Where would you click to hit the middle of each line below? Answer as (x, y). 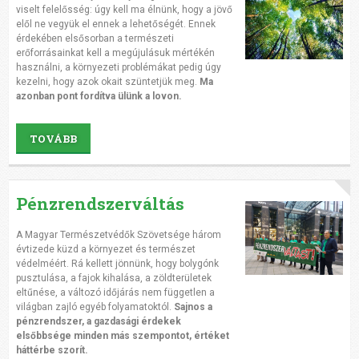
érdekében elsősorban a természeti (95, 39)
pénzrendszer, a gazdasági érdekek (98, 322)
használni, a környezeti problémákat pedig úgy (118, 68)
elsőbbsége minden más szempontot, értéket (122, 336)
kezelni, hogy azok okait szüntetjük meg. (107, 82)
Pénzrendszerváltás (100, 204)
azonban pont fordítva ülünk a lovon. (99, 97)
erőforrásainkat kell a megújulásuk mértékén (115, 53)
